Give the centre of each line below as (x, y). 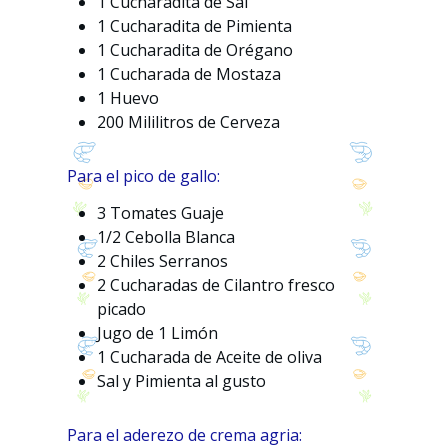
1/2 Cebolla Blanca (166, 237)
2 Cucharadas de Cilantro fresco (216, 285)
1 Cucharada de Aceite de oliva (210, 357)
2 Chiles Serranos (163, 261)
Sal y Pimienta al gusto (182, 381)
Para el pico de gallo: (144, 176)
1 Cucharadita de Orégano (195, 50)
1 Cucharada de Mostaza (189, 74)
